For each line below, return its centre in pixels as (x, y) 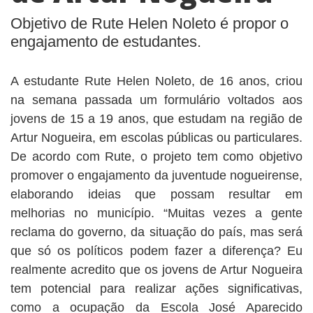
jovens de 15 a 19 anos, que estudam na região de (156, 119)
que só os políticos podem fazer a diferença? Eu (156, 251)
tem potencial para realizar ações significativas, (156, 289)
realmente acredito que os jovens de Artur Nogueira (156, 270)
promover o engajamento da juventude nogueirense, (156, 175)
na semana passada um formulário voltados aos (156, 100)
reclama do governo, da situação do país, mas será (156, 232)
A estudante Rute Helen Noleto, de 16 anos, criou (156, 81)
